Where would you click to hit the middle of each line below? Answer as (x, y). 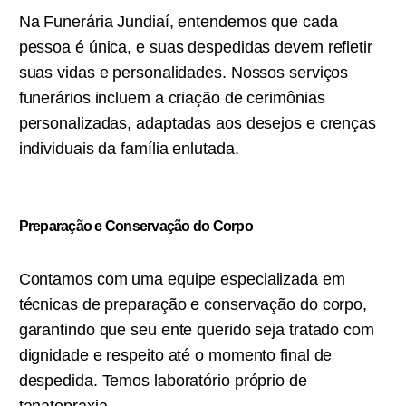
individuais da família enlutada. (129, 149)
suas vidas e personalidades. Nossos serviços (184, 72)
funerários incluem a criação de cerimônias (172, 98)
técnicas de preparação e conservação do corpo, (193, 304)
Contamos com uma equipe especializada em (182, 279)
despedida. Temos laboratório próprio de (163, 381)
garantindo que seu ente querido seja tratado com (196, 330)
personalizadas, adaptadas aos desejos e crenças (197, 123)
